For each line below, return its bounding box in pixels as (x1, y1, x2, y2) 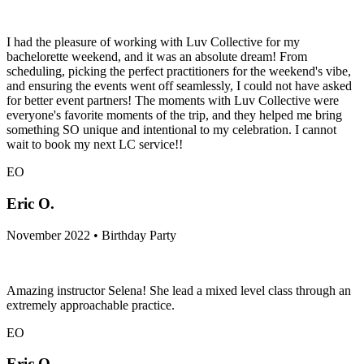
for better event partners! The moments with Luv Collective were (6, 93, 339, 108)
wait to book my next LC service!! (6, 137, 183, 152)
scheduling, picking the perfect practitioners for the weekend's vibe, (6, 64, 351, 79)
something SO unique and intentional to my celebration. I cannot (6, 123, 336, 137)
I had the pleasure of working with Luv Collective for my (6, 35, 300, 50)
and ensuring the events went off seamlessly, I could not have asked (6, 79, 352, 93)
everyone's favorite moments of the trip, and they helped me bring (6, 108, 342, 123)
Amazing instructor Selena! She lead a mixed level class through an (6, 283, 351, 297)
